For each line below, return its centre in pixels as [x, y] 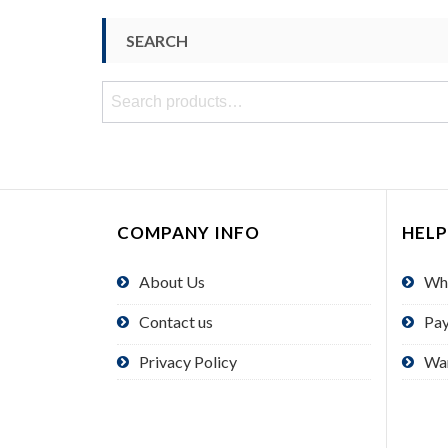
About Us [172, 281]
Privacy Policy [188, 361]
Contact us [176, 321]
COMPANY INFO [188, 232]
